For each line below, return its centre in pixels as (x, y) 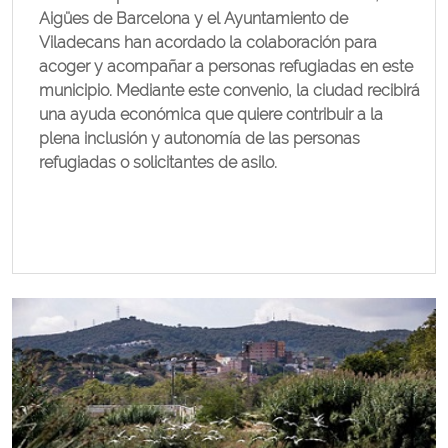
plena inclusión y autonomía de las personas (199, 138)
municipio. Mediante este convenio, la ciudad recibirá (229, 90)
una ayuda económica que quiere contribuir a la (211, 114)
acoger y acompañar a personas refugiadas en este (226, 66)
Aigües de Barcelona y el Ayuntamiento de (193, 18)
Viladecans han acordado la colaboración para (208, 42)
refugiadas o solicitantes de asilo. (158, 162)
